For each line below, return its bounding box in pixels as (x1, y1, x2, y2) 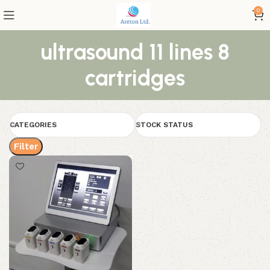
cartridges (85, 65, 185, 91)
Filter (14, 141, 38, 152)
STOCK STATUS (136, 121, 193, 129)
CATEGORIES (10, 121, 57, 129)
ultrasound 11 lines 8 (40, 39, 230, 65)
